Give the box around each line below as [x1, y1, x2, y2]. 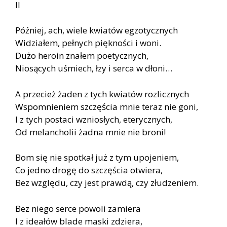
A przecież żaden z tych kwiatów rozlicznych [15, 88, 189, 100]
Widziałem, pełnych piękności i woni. [15, 37, 161, 49]
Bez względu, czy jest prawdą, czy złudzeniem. [15, 177, 199, 189]
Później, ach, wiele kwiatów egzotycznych [15, 24, 178, 36]
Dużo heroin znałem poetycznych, [15, 50, 148, 62]
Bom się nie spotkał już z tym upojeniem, [15, 152, 179, 164]
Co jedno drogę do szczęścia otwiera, [15, 164, 163, 176]
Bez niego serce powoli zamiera [15, 202, 141, 214]
